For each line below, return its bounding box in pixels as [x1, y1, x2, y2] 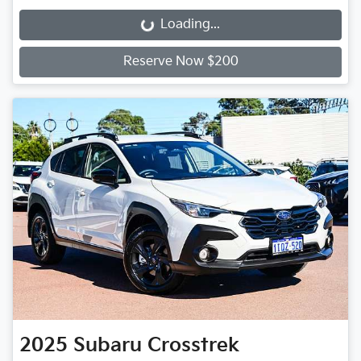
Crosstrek [147, 333, 239, 357]
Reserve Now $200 [122, 54, 239, 70]
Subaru [73, 333, 142, 357]
